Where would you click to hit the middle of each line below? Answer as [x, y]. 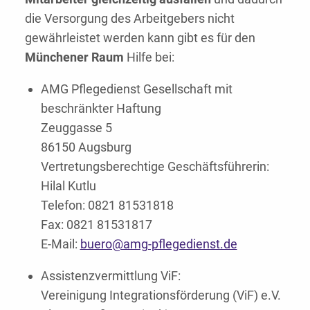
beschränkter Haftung [101, 109]
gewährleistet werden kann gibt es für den [140, 38]
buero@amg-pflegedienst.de [158, 244]
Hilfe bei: [149, 57]
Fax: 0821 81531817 [96, 225]
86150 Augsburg [86, 147]
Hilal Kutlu [68, 186]
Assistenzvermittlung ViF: [110, 276]
